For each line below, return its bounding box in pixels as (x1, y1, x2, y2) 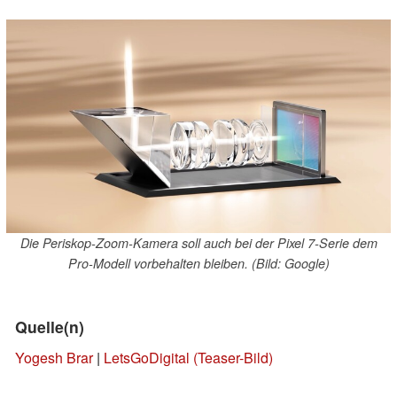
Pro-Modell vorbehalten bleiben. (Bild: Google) (67, 254, 330, 273)
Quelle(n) (15, 315, 84, 339)
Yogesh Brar (15, 347, 93, 369)
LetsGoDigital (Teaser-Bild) (104, 347, 273, 369)
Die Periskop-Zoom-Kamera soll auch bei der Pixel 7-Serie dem (19, 234, 378, 253)
